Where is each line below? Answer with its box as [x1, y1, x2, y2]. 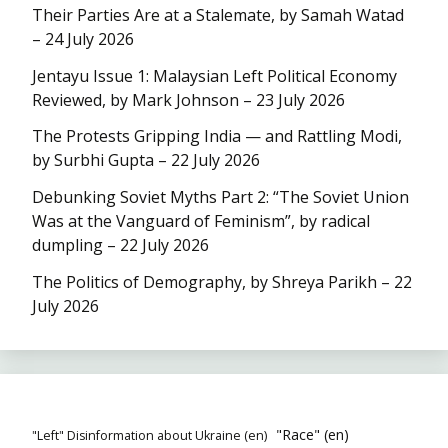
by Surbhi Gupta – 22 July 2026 [32, 149, 260, 172]
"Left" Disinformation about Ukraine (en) [32, 426, 267, 444]
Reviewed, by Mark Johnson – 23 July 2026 [32, 88, 345, 111]
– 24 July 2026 [32, 27, 134, 50]
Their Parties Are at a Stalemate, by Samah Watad [32, 3, 404, 26]
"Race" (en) [276, 424, 349, 444]
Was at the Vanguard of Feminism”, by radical [32, 210, 370, 233]
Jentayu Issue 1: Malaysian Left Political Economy [32, 64, 397, 87]
